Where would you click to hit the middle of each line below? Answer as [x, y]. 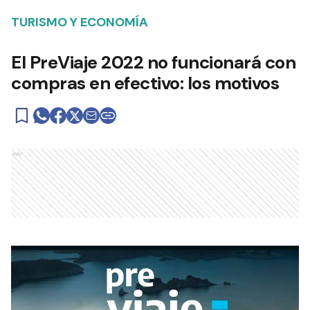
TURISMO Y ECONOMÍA [80, 22]
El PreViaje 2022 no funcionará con [153, 63]
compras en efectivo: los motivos [145, 83]
